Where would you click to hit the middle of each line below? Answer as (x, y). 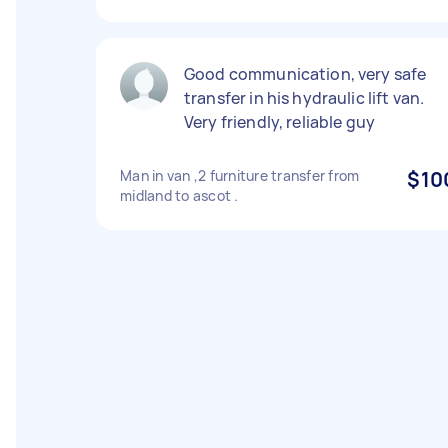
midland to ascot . (179, 195)
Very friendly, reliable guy (280, 122)
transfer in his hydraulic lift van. (304, 98)
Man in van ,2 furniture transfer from (240, 175)
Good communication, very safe (305, 74)
